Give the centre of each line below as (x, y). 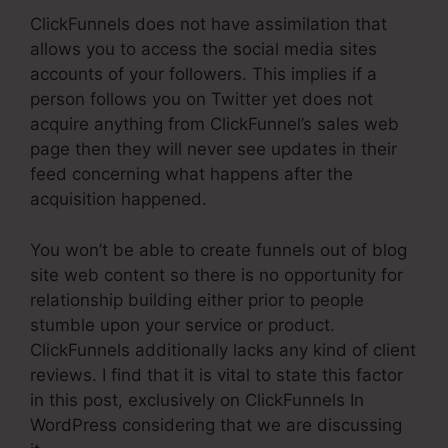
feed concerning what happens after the (191, 174)
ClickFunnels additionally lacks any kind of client (223, 349)
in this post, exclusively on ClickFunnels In (197, 399)
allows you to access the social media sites (203, 49)
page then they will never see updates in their (213, 149)
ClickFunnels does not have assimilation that (208, 24)
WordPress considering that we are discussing (216, 424)
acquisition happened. (118, 199)
